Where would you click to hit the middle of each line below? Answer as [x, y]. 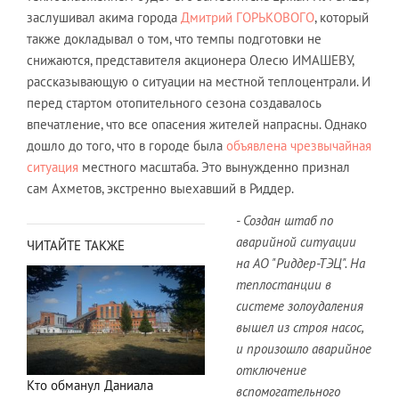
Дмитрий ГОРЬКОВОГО [248, 17]
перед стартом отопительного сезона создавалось [174, 102]
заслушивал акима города [104, 17]
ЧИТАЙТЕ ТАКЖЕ [76, 245]
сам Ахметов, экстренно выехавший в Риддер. [160, 188]
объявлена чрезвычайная [299, 145]
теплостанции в [284, 284]
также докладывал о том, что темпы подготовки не [174, 38]
